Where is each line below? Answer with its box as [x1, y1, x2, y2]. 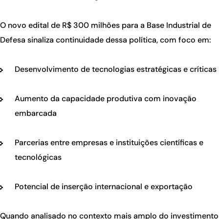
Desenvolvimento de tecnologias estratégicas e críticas [15, 64, 217, 75]
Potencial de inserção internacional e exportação [15, 181, 193, 192]
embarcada [15, 108, 57, 119]
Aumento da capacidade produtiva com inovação [15, 93, 197, 104]
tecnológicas [15, 152, 62, 163]
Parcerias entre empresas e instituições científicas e [15, 137, 203, 148]
